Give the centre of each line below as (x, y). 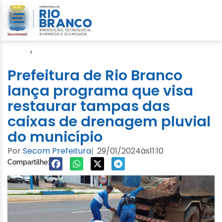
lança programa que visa (100, 90)
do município (55, 137)
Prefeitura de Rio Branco (95, 75)
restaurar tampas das (89, 106)
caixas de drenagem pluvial (109, 121)
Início (17, 51)
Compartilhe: (28, 162)
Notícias (51, 51)
